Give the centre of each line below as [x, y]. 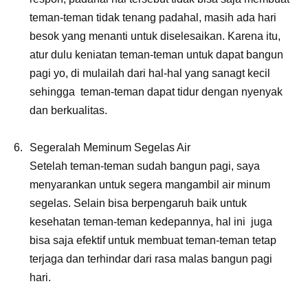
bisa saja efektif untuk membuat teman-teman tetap [153, 240]
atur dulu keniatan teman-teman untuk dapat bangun [156, 54]
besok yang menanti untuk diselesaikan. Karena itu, [155, 36]
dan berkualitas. [68, 110]
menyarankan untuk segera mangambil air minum [150, 184]
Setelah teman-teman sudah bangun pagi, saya [145, 166]
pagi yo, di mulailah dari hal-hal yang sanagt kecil [150, 73]
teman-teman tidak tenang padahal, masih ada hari [153, 17]
